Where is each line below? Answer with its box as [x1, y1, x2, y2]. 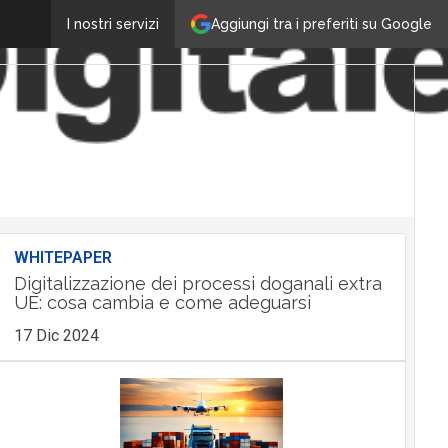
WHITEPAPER [13, 248, 112, 267]
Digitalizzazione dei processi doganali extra [13, 273, 382, 294]
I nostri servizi [67, 16, 159, 32]
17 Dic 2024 [13, 326, 99, 345]
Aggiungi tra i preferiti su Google [211, 15, 432, 32]
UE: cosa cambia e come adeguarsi [13, 292, 311, 313]
